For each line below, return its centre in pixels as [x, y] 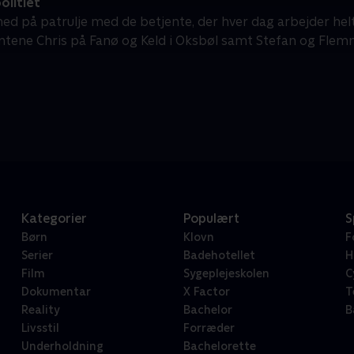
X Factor [206, 292]
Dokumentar [56, 292]
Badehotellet [219, 256]
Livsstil [40, 328]
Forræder [209, 328]
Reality [40, 310]
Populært [211, 219]
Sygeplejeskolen [226, 274]
